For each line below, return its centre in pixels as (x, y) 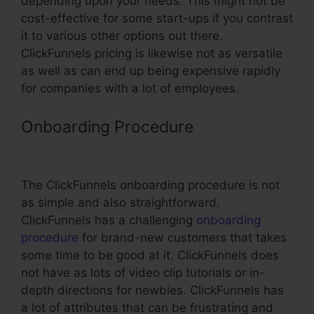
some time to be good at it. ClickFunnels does (150, 255)
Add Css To (241, 127)
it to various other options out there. (122, 35)
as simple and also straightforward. (121, 203)
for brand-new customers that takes (183, 238)
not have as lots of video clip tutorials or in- (143, 273)
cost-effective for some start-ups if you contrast (157, 18)
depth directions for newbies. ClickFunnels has (152, 291)
